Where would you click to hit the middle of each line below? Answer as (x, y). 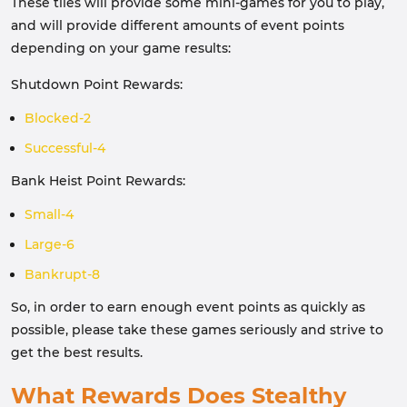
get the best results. (77, 352)
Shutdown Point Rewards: (97, 84)
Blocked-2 (58, 118)
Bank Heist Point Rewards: (98, 181)
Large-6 (50, 244)
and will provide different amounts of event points (178, 25)
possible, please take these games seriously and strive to (197, 330)
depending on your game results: (121, 48)
